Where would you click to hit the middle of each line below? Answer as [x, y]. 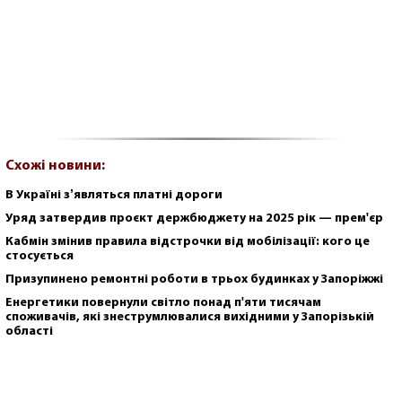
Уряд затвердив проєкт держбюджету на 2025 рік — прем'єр [194, 218]
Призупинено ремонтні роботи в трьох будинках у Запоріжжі [194, 279]
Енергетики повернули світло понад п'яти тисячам [163, 302]
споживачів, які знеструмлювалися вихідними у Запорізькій [190, 317]
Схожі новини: [55, 166]
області [29, 331]
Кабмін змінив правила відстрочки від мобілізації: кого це [188, 241]
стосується [39, 256]
